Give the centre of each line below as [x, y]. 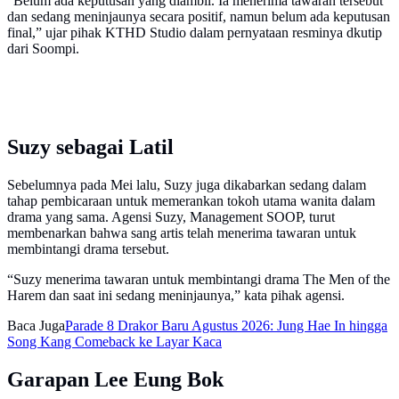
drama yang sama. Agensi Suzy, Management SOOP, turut [171, 217]
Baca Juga [36, 326]
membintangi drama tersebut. [88, 249]
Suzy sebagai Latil [90, 147]
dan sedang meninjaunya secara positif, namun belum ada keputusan [199, 17]
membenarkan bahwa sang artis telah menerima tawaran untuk [182, 233]
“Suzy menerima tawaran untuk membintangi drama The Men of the [199, 280]
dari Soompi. [43, 49]
